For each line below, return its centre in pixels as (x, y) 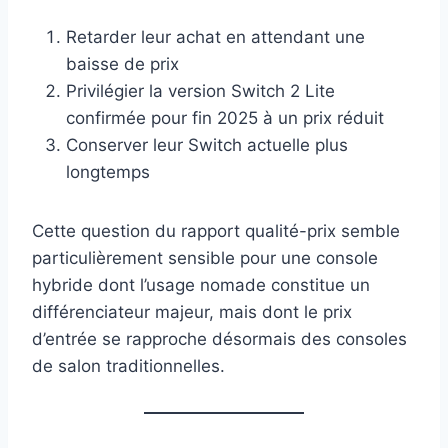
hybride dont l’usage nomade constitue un (201, 285)
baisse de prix (122, 64)
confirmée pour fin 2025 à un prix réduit (225, 118)
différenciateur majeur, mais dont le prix (192, 312)
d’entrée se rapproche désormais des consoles (219, 339)
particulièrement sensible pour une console (205, 258)
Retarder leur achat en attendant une (215, 37)
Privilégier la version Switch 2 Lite (200, 91)
